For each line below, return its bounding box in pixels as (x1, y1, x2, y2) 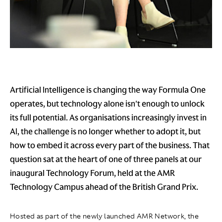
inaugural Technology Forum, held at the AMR (10, 167, 175, 179)
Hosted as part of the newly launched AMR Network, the (10, 212, 199, 221)
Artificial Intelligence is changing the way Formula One (10, 84, 206, 96)
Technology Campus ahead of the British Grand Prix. (10, 181, 198, 193)
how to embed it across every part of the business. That (10, 140, 210, 151)
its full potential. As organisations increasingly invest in (10, 112, 207, 123)
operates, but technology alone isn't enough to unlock (10, 98, 205, 110)
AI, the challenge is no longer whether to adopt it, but (10, 126, 201, 137)
